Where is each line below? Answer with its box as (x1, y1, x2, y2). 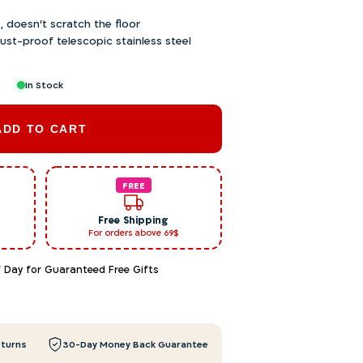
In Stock (25, 79, 64, 92)
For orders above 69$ (88, 227, 179, 238)
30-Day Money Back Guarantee (62, 338, 208, 351)
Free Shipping (98, 212, 169, 227)
